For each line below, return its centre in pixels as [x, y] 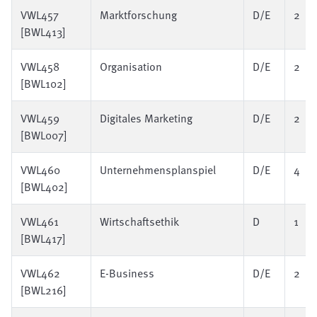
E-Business [128, 273]
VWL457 [40, 15]
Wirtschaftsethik [139, 221]
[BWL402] [44, 187]
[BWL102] [44, 83]
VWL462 [40, 273]
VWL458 [40, 67]
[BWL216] [44, 290]
